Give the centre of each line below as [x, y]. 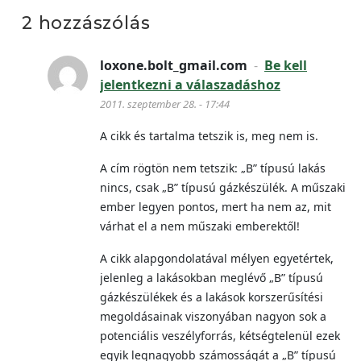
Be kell [286, 65]
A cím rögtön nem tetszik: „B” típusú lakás [213, 168]
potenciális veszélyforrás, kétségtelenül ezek [220, 336]
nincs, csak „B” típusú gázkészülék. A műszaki [223, 187]
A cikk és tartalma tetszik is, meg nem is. [209, 136]
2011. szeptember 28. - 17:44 [165, 104]
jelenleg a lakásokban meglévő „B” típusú [212, 278]
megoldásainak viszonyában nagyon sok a [213, 316]
